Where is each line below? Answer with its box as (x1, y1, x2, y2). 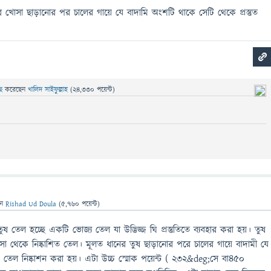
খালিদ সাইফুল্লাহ (28, 85, 68, 95)
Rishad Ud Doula (5, 199, 57, 209)
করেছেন (5, 85, 28, 95)
